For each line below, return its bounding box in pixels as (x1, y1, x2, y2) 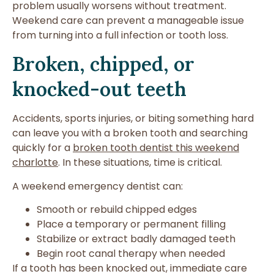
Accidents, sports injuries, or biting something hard (12, 111, 254, 126)
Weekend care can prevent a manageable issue (12, 13, 244, 28)
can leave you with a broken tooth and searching (12, 126, 248, 141)
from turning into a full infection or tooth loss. (12, 28, 228, 42)
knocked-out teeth (12, 76, 187, 102)
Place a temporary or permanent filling (37, 217, 226, 232)
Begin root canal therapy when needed (37, 246, 225, 261)
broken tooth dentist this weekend (73, 141, 239, 155)
